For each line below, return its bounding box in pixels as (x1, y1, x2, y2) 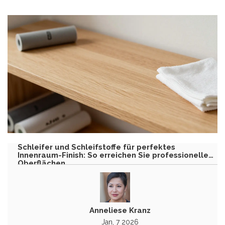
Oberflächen (18, 159, 65, 168)
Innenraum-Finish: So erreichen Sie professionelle (18, 151, 208, 160)
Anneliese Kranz (89, 206, 151, 215)
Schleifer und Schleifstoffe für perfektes (18, 143, 175, 152)
